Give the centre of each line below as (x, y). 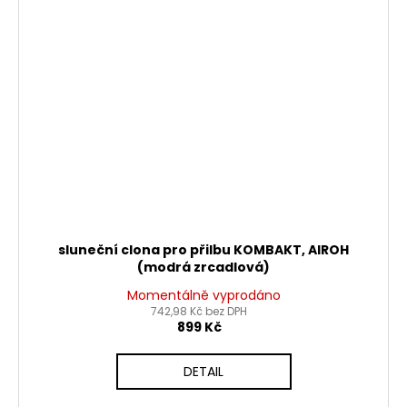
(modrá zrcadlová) (203, 268)
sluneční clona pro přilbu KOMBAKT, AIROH (203, 250)
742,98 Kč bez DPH (199, 312)
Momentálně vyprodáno (203, 296)
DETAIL (203, 372)
